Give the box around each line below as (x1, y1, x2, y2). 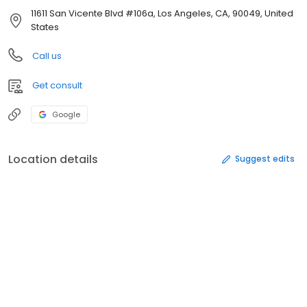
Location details (8, 151, 98, 167)
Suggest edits (235, 153, 295, 165)
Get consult (32, 78, 82, 92)
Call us (32, 49, 62, 62)
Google (52, 108, 80, 120)
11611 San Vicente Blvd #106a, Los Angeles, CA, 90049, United (31, 6, 293, 20)
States (31, 20, 59, 34)
